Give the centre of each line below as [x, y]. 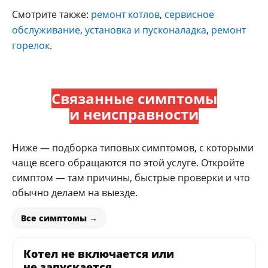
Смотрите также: [51, 14]
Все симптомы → [59, 218]
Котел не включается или [99, 253]
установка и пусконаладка [146, 30]
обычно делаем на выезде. [75, 192]
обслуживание [46, 30]
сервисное [189, 14]
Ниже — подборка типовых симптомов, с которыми [133, 147]
